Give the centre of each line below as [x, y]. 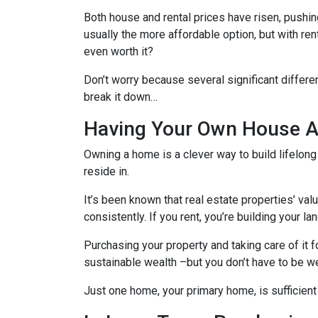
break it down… [121, 97]
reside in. [108, 171]
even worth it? [120, 51]
